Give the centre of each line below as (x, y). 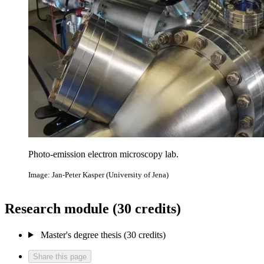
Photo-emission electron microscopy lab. (103, 154)
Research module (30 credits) (93, 208)
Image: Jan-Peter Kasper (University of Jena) (98, 175)
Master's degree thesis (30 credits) (103, 235)
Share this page (60, 256)
